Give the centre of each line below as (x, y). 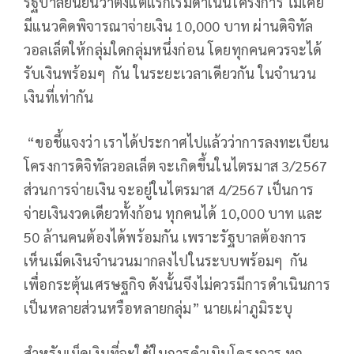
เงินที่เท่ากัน (59, 96)
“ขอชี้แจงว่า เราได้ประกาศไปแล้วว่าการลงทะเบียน (177, 141)
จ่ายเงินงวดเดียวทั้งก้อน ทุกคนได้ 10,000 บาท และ (173, 213)
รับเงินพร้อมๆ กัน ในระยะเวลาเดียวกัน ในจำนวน (170, 73)
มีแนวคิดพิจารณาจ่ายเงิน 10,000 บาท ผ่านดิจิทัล (169, 25)
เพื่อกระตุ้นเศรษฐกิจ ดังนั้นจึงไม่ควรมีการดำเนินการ (177, 284)
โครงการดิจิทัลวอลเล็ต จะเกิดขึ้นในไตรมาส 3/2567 (176, 165)
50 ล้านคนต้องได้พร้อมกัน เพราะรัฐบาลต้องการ (166, 236)
